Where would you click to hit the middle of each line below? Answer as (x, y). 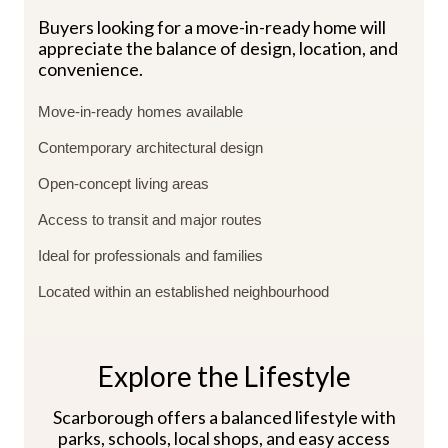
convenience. (90, 69)
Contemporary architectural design (150, 148)
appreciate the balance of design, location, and (218, 48)
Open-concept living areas (123, 184)
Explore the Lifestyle (224, 376)
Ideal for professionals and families (150, 256)
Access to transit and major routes (150, 220)
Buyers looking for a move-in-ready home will (212, 27)
